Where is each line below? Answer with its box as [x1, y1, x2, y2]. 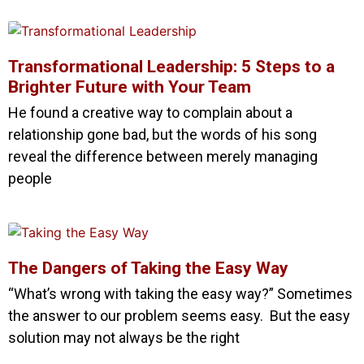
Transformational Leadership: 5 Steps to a [8, 56, 335, 76]
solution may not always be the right [8, 328, 240, 346]
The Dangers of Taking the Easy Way [8, 258, 288, 278]
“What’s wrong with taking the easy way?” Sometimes [8, 284, 353, 302]
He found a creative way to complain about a [8, 103, 292, 121]
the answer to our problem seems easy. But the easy [8, 306, 350, 324]
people [8, 169, 52, 187]
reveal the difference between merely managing [8, 147, 318, 165]
